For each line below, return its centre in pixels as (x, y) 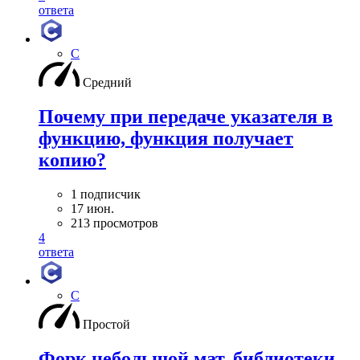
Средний (107, 82)
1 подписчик (106, 194)
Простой (106, 324)
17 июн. (92, 208)
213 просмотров (115, 223)
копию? (72, 160)
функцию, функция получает (166, 138)
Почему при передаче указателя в (186, 116)
